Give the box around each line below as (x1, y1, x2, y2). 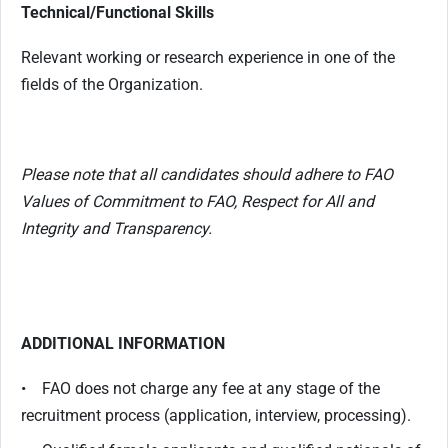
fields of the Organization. (21, 75, 207, 94)
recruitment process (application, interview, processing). (21, 406, 411, 425)
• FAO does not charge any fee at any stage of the (21, 379, 380, 398)
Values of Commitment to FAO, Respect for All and (21, 192, 374, 211)
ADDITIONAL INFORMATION (21, 334, 225, 353)
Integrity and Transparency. (21, 219, 212, 238)
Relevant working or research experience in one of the (21, 48, 395, 67)
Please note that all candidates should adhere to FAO (21, 165, 393, 184)
